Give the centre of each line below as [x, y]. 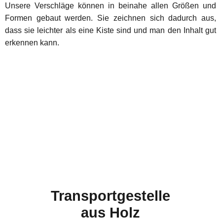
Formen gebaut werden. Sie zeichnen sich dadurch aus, [110, 18]
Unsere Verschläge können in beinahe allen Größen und [110, 5]
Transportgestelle [110, 196]
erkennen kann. [32, 42]
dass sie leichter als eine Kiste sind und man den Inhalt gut [110, 30]
